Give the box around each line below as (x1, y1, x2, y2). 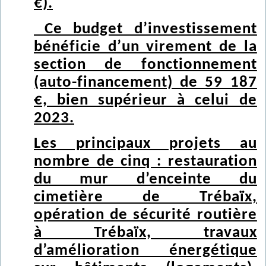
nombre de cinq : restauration (34, 154, 257, 170)
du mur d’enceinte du (34, 172, 257, 188)
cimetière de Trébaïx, (34, 189, 257, 205)
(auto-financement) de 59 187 (34, 75, 257, 91)
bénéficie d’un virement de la (34, 39, 257, 55)
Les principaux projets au (34, 136, 257, 152)
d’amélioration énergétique (34, 243, 257, 259)
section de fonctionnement (34, 57, 257, 73)
